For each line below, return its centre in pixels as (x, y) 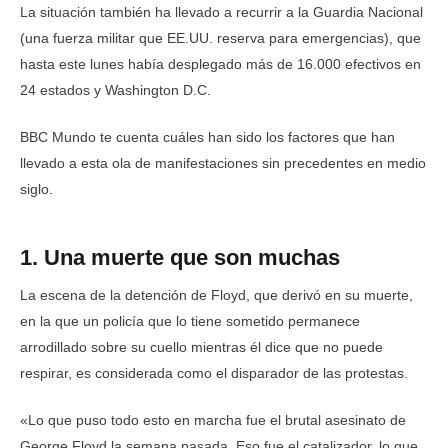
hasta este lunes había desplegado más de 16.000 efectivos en (220, 63)
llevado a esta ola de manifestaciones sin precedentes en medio (223, 162)
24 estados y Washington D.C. (115, 89)
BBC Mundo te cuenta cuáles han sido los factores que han (207, 136)
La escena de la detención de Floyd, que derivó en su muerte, (216, 295)
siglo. (36, 188)
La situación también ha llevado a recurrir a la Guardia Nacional (221, 11)
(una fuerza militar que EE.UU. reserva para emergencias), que (220, 37)
